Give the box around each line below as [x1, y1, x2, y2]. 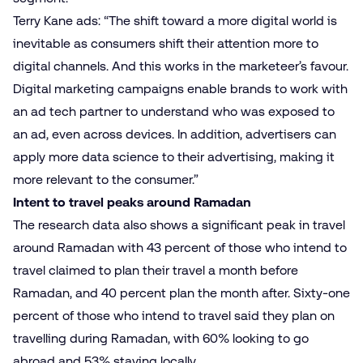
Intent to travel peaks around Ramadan [13, 194, 254, 210]
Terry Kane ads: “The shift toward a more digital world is [13, 13, 337, 28]
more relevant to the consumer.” [13, 172, 202, 187]
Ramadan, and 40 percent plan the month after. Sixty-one [13, 285, 350, 301]
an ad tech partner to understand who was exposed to [13, 104, 335, 119]
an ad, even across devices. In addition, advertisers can [13, 126, 336, 142]
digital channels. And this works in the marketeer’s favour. [13, 58, 348, 74]
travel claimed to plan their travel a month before [13, 263, 298, 278]
